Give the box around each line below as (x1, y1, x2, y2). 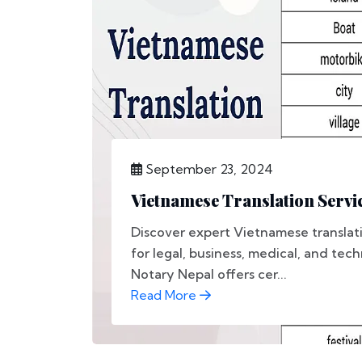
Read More (131, 287, 200, 303)
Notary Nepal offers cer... (131, 266, 287, 282)
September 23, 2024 (142, 161, 273, 177)
